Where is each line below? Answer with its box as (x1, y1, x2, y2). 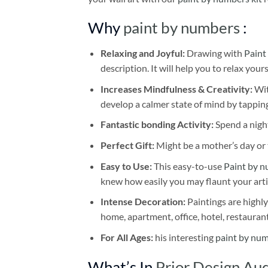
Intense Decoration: (100, 196, 187, 208)
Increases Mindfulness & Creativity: (100, 83, 252, 95)
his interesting (154, 231, 215, 243)
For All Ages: (100, 231, 155, 243)
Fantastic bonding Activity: (100, 118, 214, 130)
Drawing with (186, 47, 244, 59)
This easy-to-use (151, 160, 224, 172)
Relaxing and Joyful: (100, 47, 187, 59)
